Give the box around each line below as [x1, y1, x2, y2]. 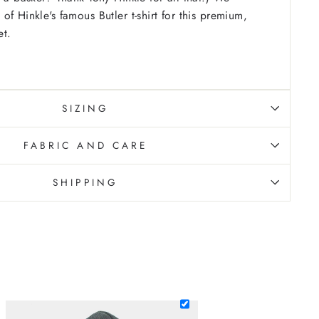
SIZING [61, 100, 110, 115]
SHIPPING [53, 174, 118, 189]
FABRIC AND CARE [23, 137, 148, 152]
